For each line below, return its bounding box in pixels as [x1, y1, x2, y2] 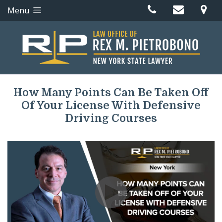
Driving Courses [65, 112, 157, 124]
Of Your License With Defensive [21, 99, 201, 111]
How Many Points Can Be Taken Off [13, 86, 209, 99]
